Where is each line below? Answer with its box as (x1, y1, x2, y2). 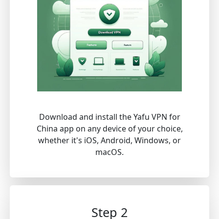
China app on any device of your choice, (36, 123, 183, 134)
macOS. (95, 146, 124, 157)
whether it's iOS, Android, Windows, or (38, 134, 181, 146)
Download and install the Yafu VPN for (39, 111, 180, 122)
